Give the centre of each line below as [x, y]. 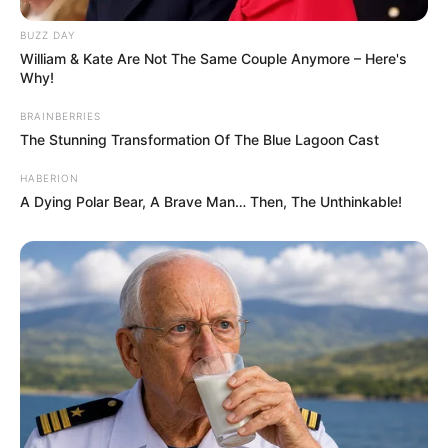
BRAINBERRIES [60, 115]
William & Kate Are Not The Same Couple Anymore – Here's [213, 58]
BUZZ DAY [47, 34]
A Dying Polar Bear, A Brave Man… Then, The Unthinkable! [211, 201]
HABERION [49, 177]
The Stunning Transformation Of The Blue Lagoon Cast [199, 139]
